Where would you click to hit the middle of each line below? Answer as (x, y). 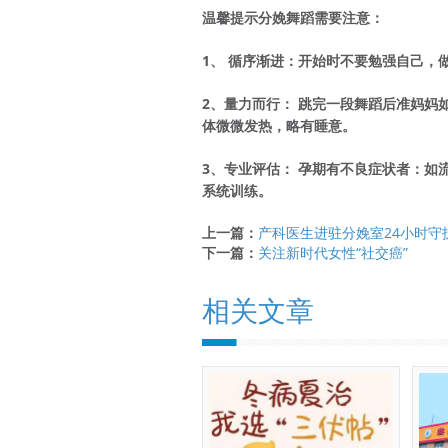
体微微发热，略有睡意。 (281, 125)
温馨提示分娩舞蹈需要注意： (293, 17)
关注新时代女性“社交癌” (333, 252)
